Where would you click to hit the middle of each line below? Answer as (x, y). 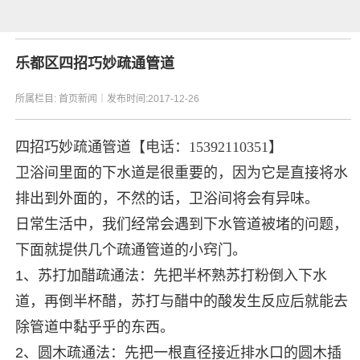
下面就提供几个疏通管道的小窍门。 (131, 250)
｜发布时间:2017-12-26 (149, 99)
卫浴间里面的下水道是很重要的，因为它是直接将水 (182, 173)
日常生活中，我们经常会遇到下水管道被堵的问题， (182, 224)
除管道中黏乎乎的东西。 (95, 327)
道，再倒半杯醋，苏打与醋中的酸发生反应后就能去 (182, 301)
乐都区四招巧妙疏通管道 (95, 63)
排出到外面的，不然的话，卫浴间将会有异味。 (168, 198)
